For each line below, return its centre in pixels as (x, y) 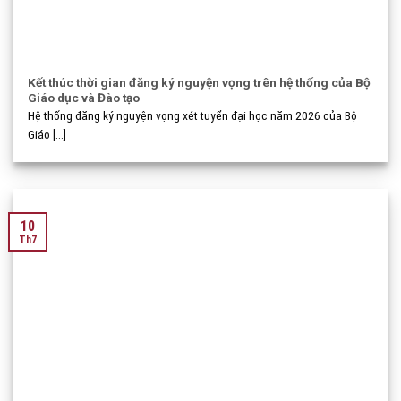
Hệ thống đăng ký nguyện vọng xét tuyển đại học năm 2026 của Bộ (193, 115)
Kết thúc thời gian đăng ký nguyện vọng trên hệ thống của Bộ (200, 82)
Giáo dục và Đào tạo (84, 97)
